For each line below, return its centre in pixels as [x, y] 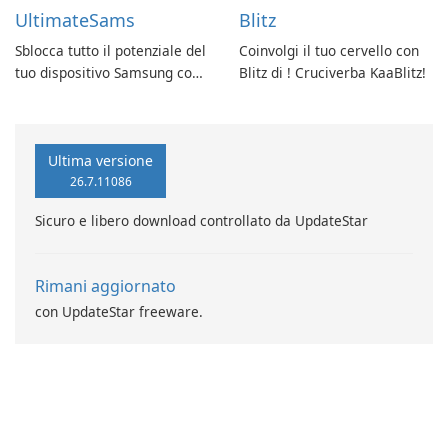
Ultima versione [100, 161]
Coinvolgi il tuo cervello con [329, 51]
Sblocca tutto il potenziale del [110, 51]
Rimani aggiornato [105, 286]
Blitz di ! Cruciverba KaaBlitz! [332, 73]
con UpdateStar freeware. [119, 312]
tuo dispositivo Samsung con [107, 73]
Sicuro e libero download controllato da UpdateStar [201, 221]
